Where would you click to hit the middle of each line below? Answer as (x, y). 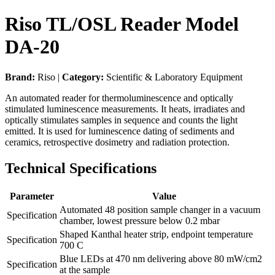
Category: (83, 77)
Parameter (32, 196)
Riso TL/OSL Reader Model (122, 24)
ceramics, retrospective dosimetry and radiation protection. (117, 142)
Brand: (20, 77)
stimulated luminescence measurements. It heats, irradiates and (125, 109)
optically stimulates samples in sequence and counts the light (121, 120)
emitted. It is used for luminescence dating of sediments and (120, 131)
